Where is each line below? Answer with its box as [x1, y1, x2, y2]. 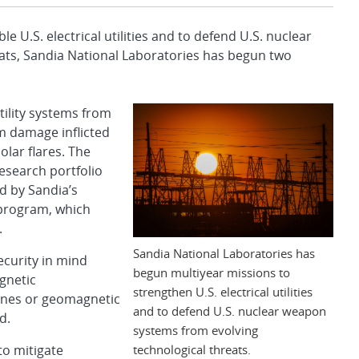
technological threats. [133, 341, 251, 357]
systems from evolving [133, 321, 258, 338]
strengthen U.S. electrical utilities [133, 283, 313, 300]
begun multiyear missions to [133, 264, 290, 280]
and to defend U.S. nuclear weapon [133, 302, 326, 319]
